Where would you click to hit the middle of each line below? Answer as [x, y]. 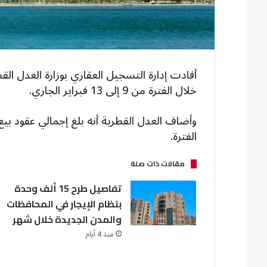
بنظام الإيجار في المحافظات [64, 204]
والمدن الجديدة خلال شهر [67, 219]
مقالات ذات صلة [158, 163]
